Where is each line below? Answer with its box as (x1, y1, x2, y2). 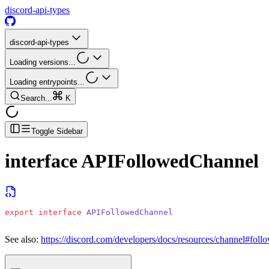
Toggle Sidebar (31, 127, 83, 136)
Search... (20, 94, 52, 103)
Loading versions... (10, 58, 76, 67)
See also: (5, 234, 38, 244)
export (5, 207, 34, 217)
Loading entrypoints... (10, 77, 85, 86)
